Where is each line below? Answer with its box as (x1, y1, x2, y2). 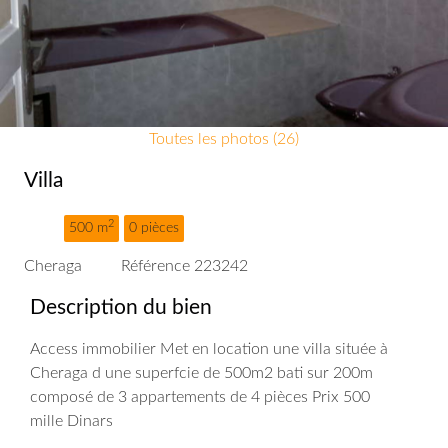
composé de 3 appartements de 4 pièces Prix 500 (30, 389, 370, 405)
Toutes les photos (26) (149, 131, 299, 147)
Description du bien (30, 297, 212, 318)
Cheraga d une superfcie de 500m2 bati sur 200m (30, 365, 373, 381)
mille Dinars (30, 413, 113, 429)
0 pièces (129, 221, 179, 235)
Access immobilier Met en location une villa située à (30, 341, 388, 357)
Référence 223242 (121, 258, 248, 274)
